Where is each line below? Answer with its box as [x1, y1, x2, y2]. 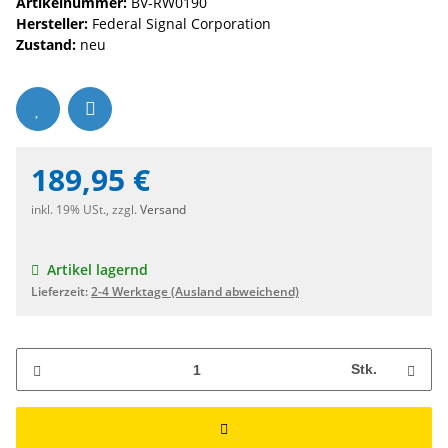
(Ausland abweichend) [171, 283, 299, 301]
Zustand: [16, 35, 76, 55]
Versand [140, 201, 186, 219]
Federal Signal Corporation [92, 14, 271, 34]
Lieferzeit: [31, 283, 91, 301]
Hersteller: [16, 14, 88, 34]
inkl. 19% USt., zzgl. [31, 201, 140, 219]
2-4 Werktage [91, 283, 171, 301]
